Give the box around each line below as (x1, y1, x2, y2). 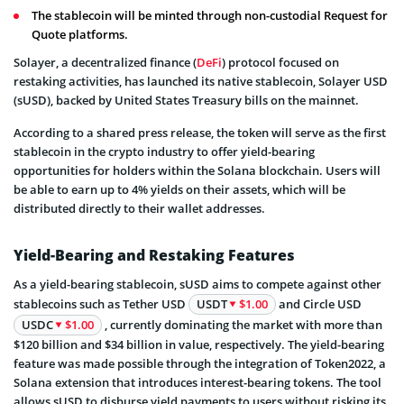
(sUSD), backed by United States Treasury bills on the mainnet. (14, 91, 359, 108)
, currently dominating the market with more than (102, 316, 382, 333)
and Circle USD (276, 295, 362, 312)
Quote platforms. (32, 25, 128, 42)
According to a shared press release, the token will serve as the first (14, 124, 386, 141)
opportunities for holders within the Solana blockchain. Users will (14, 161, 381, 179)
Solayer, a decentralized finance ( (14, 53, 197, 70)
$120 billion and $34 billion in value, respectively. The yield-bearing (14, 335, 384, 353)
